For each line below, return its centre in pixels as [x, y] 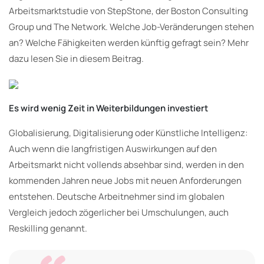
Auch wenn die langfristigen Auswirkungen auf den [113, 148]
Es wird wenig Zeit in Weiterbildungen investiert [108, 108]
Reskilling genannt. [48, 228]
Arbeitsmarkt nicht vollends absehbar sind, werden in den [126, 164]
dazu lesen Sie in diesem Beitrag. [76, 58]
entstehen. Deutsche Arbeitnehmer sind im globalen [117, 196]
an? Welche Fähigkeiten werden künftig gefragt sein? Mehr [129, 42]
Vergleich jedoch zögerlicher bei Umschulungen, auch [119, 212]
